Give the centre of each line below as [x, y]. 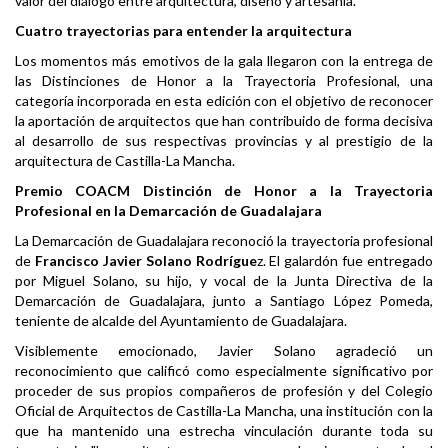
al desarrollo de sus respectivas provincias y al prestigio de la [224, 141]
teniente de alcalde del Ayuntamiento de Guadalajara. [181, 321]
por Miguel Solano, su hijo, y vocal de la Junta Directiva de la [224, 281]
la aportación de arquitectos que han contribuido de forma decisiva [224, 121]
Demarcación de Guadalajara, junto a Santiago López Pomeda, [224, 301]
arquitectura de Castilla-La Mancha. [125, 161]
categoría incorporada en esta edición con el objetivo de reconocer [224, 101]
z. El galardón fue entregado [344, 261]
